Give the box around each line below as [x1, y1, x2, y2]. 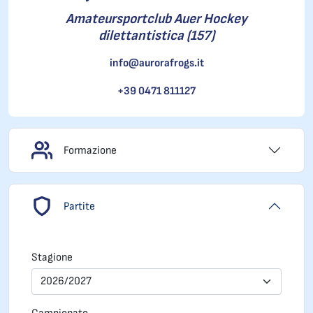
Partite [64, 199, 95, 213]
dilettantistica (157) [99, 27, 214, 44]
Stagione [31, 251, 73, 264]
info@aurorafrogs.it [109, 57, 204, 70]
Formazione [64, 143, 117, 157]
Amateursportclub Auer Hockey [66, 10, 247, 27]
